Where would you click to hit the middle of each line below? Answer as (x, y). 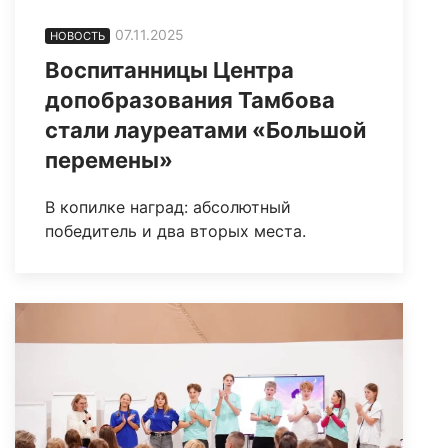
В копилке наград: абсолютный (168, 206)
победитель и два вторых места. (175, 230)
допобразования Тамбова (190, 99)
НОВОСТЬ (77, 36)
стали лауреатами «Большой (205, 129)
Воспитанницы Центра (169, 69)
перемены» (109, 159)
